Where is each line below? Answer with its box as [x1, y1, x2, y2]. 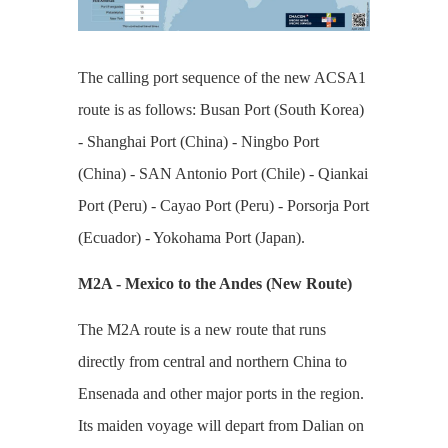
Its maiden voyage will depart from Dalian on [77, 416, 364, 434]
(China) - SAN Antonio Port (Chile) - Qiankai [77, 164, 368, 182]
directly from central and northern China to [77, 352, 347, 370]
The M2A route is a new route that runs [77, 320, 326, 338]
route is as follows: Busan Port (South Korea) [77, 100, 364, 118]
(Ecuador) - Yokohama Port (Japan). [77, 228, 305, 246]
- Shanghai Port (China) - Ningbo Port [77, 132, 319, 150]
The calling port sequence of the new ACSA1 [77, 68, 366, 86]
